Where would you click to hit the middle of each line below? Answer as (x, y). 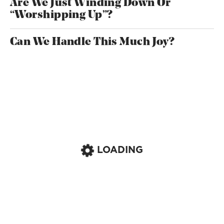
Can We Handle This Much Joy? (92, 42)
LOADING (120, 149)
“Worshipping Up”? (61, 15)
